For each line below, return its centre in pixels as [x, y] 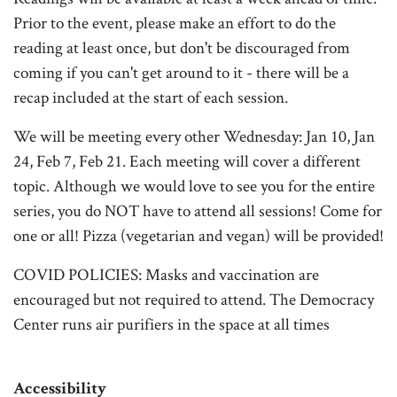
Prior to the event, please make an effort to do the [175, 22]
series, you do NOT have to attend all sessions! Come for [198, 210]
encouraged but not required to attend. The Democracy [194, 299]
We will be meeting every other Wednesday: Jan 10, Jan [194, 136]
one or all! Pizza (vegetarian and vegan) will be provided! [198, 235]
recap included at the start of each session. [151, 97]
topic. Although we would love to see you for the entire [194, 185]
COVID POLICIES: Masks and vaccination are [166, 274]
